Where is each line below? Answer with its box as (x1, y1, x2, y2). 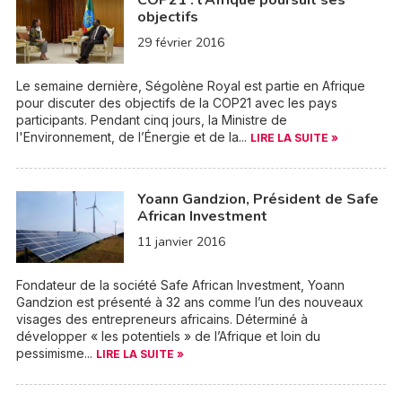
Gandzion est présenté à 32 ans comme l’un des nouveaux (15, 294, 363, 310)
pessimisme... (15, 345, 96, 361)
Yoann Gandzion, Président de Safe (136, 189, 379, 209)
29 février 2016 (136, 34, 224, 51)
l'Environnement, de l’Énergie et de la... (15, 129, 250, 144)
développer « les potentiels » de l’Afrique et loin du (15, 328, 320, 344)
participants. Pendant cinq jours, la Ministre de (15, 112, 287, 127)
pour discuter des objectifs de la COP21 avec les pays (15, 95, 337, 110)
